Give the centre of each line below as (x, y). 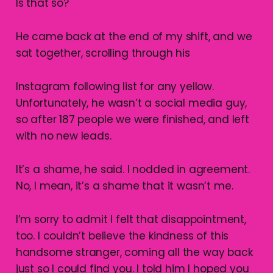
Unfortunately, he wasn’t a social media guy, (131, 103)
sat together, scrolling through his (103, 53)
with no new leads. (63, 136)
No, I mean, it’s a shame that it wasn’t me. (124, 186)
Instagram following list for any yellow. (115, 86)
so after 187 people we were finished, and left (132, 119)
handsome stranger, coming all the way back (134, 252)
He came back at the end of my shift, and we (134, 36)
